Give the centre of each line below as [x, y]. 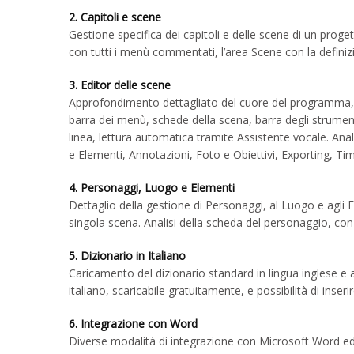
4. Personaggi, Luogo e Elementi [152, 188]
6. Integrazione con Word [133, 324]
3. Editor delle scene [120, 85]
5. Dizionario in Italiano [127, 256]
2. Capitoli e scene [115, 17]
